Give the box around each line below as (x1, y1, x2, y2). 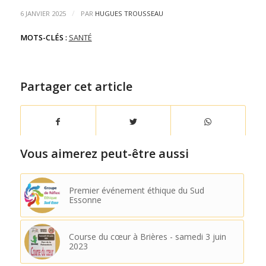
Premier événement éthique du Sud (68, 185, 204, 196)
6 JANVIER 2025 (20, 9, 66, 18)
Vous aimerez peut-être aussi (20, 145, 189, 161)
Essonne (68, 194, 102, 205)
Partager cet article (20, 78, 132, 94)
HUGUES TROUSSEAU (94, 9, 163, 18)
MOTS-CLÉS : (20, 33, 67, 43)
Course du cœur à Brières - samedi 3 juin (68, 231, 226, 242)
